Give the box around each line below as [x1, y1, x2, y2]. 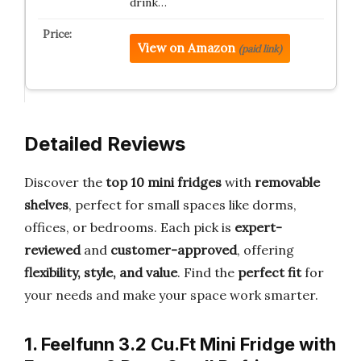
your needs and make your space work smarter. [24, 287, 318, 303]
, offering [237, 242, 294, 258]
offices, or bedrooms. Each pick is [24, 219, 234, 235]
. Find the [177, 264, 238, 280]
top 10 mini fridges [106, 174, 222, 190]
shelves [24, 197, 68, 213]
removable [255, 174, 320, 190]
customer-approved [110, 242, 237, 258]
